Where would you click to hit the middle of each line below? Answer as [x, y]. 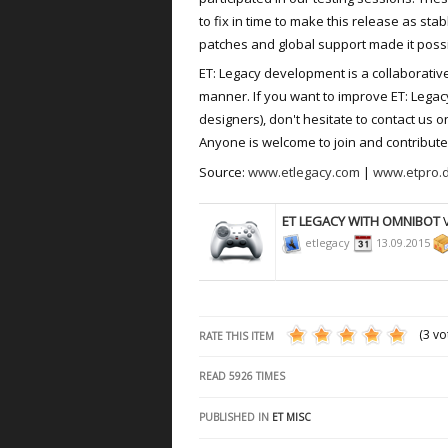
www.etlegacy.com [304, 171]
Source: [223, 171]
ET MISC [291, 416]
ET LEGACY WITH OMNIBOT [361, 221]
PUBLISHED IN [234, 416]
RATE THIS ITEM [236, 335]
